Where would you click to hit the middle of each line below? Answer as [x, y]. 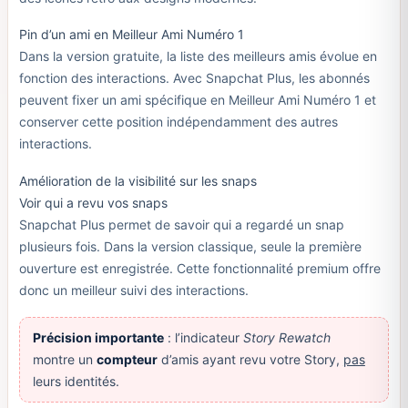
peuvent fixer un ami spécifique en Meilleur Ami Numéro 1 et [197, 100]
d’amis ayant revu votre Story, [250, 359]
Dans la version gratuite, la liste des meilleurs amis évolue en [198, 56]
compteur [127, 359]
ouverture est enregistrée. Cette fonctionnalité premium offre [199, 269]
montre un [64, 359]
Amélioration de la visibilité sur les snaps [138, 181]
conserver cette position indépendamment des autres [178, 122]
